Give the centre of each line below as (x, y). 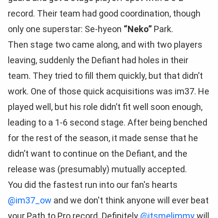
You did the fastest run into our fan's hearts (93, 185)
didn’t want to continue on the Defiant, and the (98, 154)
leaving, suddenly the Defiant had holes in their (98, 60)
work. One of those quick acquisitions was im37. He (109, 91)
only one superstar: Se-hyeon (66, 29)
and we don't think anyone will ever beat (130, 200)
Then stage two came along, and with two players (105, 45)
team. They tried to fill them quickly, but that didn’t (105, 76)
